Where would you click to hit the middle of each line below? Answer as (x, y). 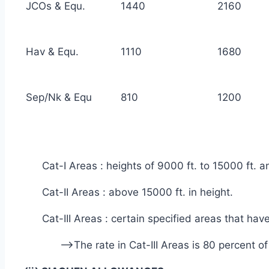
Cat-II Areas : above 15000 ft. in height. (138, 192)
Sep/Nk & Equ (59, 97)
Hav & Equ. (52, 51)
